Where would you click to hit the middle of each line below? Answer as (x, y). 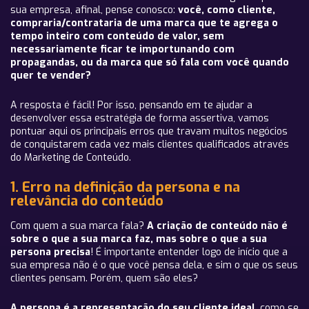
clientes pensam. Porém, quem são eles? (104, 278)
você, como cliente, (227, 10)
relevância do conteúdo (87, 201)
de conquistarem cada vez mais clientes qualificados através (150, 144)
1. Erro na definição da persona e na (125, 187)
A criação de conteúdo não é (217, 226)
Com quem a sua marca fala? (79, 226)
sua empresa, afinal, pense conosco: (94, 10)
